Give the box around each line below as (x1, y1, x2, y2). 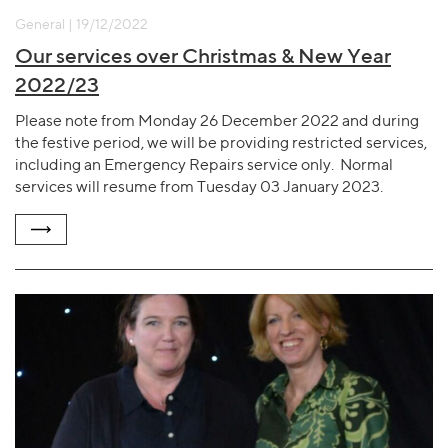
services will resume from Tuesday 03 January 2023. (15, 176, 383, 196)
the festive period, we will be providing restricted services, (15, 132, 427, 152)
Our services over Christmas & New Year (15, 43, 391, 69)
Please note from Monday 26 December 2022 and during (15, 110, 419, 130)
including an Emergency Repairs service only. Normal (15, 154, 393, 174)
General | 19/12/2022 (15, 15, 148, 33)
